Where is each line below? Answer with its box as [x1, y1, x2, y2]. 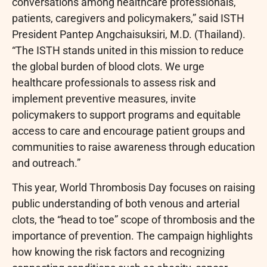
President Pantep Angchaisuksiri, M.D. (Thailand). [12, 27, 246, 41]
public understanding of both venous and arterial [12, 197, 240, 210]
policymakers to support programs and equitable [12, 108, 241, 121]
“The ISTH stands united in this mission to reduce [12, 44, 244, 57]
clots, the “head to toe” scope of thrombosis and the [12, 213, 255, 226]
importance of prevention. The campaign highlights [12, 229, 253, 242]
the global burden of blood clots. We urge [12, 60, 204, 73]
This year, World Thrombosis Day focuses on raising [12, 181, 255, 194]
